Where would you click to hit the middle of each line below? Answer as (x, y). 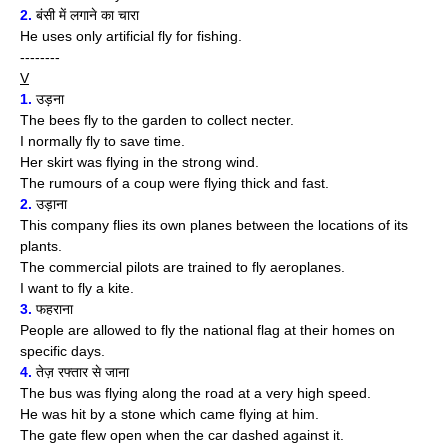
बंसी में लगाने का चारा (85, 15)
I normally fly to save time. (102, 141)
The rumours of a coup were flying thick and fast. (174, 183)
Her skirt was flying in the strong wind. (139, 162)
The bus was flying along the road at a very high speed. (195, 393)
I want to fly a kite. (77, 288)
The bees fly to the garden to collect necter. (157, 120)
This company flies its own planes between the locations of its (214, 225)
